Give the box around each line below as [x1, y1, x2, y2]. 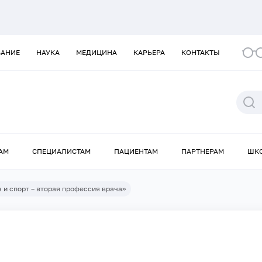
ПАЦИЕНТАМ [114, 147, 158, 156]
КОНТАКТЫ [181, 48, 220, 57]
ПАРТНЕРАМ [181, 147, 224, 156]
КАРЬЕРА [133, 48, 165, 57]
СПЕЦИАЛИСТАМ [32, 147, 91, 156]
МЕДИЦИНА [76, 48, 117, 57]
